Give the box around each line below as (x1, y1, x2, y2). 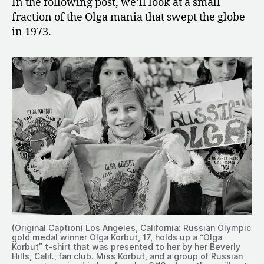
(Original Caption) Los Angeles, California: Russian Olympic (12, 223, 251, 233)
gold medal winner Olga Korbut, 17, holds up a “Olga (12, 232, 222, 243)
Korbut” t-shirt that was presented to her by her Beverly (12, 242, 240, 252)
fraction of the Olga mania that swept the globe (12, 11, 245, 25)
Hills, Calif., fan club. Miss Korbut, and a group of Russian (12, 251, 243, 262)
